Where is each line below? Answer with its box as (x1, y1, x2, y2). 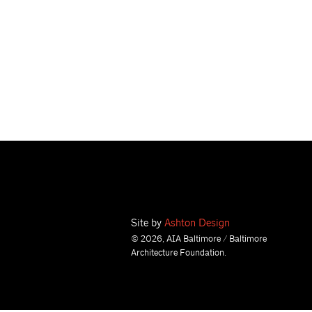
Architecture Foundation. (131, 247, 226, 258)
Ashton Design (164, 216, 230, 230)
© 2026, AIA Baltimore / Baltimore (131, 233, 267, 244)
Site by (131, 216, 164, 230)
